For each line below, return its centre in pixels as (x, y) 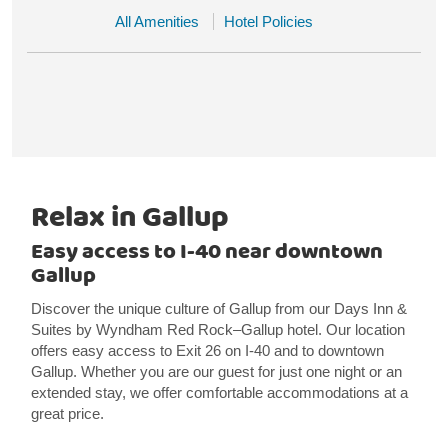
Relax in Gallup (129, 218)
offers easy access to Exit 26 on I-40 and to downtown (207, 350)
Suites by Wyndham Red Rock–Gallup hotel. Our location (217, 329)
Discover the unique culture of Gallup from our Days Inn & (218, 308)
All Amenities (157, 21)
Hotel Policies (268, 21)
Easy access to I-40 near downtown (206, 252)
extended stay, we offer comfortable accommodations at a (219, 392)
